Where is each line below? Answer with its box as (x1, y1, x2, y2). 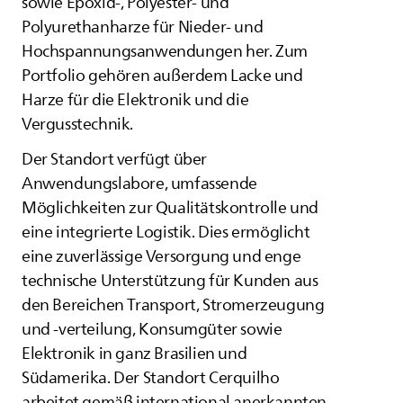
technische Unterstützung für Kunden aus (22, 268, 318, 293)
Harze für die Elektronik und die (22, 87, 249, 112)
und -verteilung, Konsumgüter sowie (22, 317, 282, 342)
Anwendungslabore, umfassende (22, 171, 257, 196)
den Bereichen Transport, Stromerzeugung (22, 292, 325, 318)
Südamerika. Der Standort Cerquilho (22, 365, 280, 390)
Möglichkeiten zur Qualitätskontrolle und (22, 195, 319, 220)
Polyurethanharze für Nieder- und (22, 14, 264, 40)
